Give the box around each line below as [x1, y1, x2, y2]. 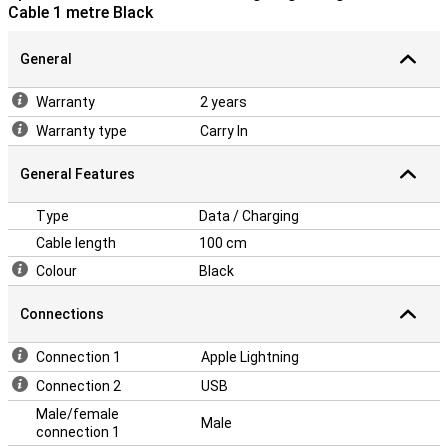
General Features [20, 166, 135, 182]
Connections [20, 306, 104, 322]
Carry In [200, 123, 248, 139]
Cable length [36, 235, 116, 251]
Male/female [36, 406, 119, 422]
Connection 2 [36, 378, 121, 394]
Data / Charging [199, 208, 299, 224]
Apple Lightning [201, 349, 299, 365]
